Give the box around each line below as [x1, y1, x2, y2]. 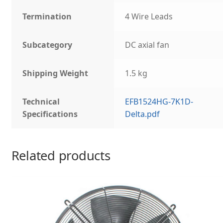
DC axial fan [125, 39, 170, 50]
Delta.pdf [125, 108, 160, 119]
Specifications [22, 108, 78, 119]
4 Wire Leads [125, 10, 173, 22]
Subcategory [22, 39, 73, 50]
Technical [22, 96, 60, 107]
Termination [22, 10, 72, 22]
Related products [11, 147, 111, 165]
